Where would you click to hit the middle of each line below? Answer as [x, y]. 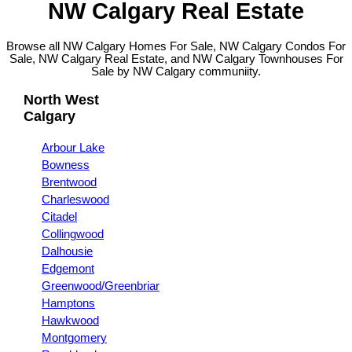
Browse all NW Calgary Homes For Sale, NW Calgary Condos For [176, 46]
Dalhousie [67, 251]
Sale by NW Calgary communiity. [176, 71]
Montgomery [74, 337]
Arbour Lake [73, 147]
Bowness [66, 165]
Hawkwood [70, 320]
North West [61, 99]
